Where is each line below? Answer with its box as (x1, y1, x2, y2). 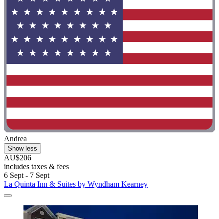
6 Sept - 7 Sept (4, 171, 49, 179)
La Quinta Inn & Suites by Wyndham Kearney (4, 179, 148, 188)
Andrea (4, 134, 27, 143)
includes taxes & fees (4, 162, 69, 171)
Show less (8, 144, 37, 152)
